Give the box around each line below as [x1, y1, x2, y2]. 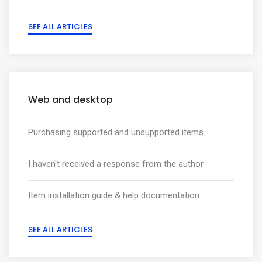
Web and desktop [28, 93, 113, 106]
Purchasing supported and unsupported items [28, 127, 204, 137]
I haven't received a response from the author [28, 158, 204, 169]
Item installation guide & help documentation [28, 190, 199, 201]
